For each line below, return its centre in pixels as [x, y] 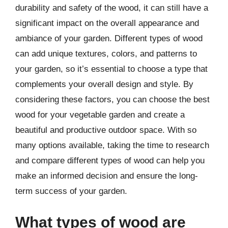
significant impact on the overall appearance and [107, 23]
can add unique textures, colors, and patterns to [106, 53]
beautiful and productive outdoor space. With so [106, 130]
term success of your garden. [71, 191]
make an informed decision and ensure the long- [107, 176]
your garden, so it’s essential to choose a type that [111, 69]
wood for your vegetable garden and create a [100, 115]
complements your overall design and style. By [104, 84]
